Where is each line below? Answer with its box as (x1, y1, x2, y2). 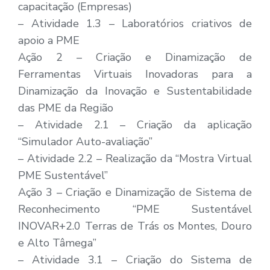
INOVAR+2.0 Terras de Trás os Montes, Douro (18, 219, 252, 234)
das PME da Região (18, 101, 113, 116)
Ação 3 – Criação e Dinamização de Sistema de (18, 185, 252, 200)
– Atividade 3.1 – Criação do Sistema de (18, 253, 252, 268)
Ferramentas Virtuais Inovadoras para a (18, 67, 252, 82)
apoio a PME (18, 33, 80, 48)
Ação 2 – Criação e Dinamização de (18, 50, 252, 65)
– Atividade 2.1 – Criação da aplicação (18, 118, 252, 133)
